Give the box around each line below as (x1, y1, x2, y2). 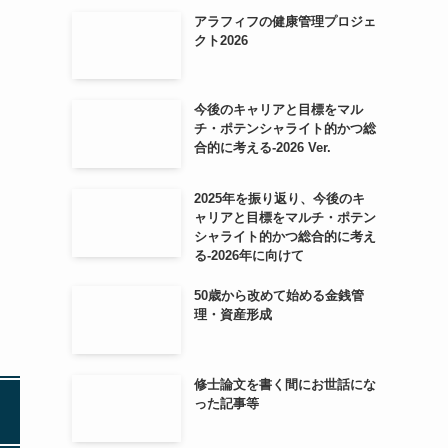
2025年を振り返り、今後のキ (193, 190, 365, 206)
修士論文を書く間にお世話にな (193, 376, 376, 392)
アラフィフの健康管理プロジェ (193, 13, 376, 29)
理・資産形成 (193, 306, 272, 322)
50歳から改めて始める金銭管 (193, 287, 364, 303)
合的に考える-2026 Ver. (193, 140, 331, 156)
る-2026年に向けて (193, 247, 304, 263)
